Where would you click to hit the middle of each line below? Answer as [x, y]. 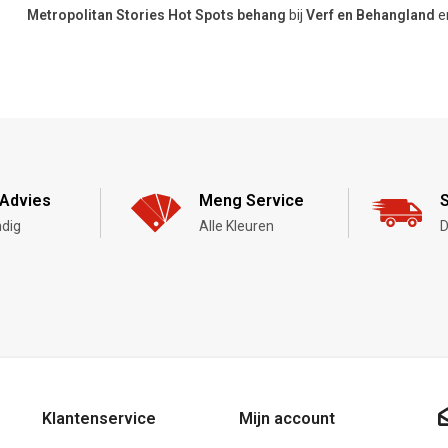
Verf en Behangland [371, 14]
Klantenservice [99, 418]
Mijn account [286, 418]
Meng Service [251, 200]
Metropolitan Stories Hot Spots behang [157, 14]
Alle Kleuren [236, 225]
